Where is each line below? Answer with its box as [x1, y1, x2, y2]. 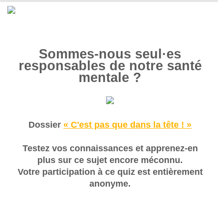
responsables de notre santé [18, 58, 202, 73]
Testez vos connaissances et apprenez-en [22, 143, 198, 153]
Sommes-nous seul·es [39, 47, 181, 61]
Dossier [28, 120, 63, 130]
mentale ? [79, 70, 141, 85]
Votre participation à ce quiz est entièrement [17, 167, 203, 177]
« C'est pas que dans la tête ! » [63, 120, 192, 130]
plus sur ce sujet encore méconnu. [37, 155, 183, 165]
